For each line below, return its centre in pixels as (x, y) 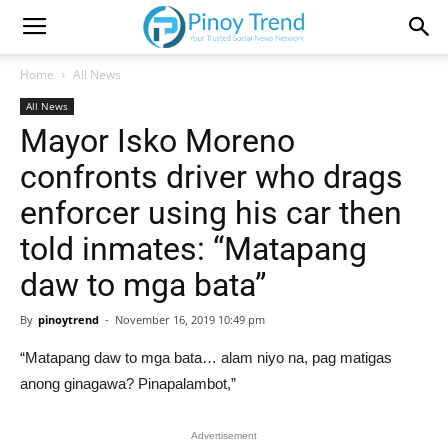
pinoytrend (68, 319)
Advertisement (224, 435)
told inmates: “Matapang (193, 249)
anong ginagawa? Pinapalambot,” (128, 383)
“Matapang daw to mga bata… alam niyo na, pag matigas (206, 357)
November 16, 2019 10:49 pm (190, 319)
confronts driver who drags (211, 177)
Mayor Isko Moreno (157, 141)
